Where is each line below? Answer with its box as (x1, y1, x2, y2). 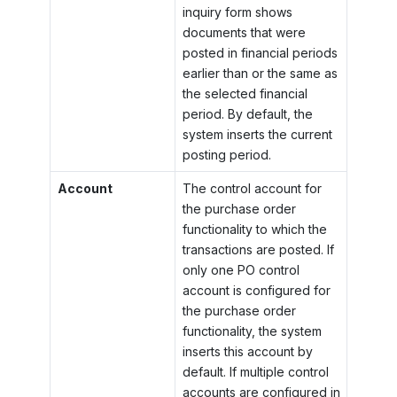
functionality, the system (182, 323, 322, 339)
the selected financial (182, 85, 307, 101)
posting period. (182, 146, 271, 162)
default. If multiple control (182, 363, 329, 379)
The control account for (182, 180, 322, 196)
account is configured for (182, 282, 331, 298)
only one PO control (182, 261, 300, 277)
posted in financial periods (182, 44, 338, 60)
